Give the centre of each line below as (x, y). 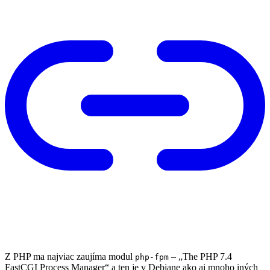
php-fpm (152, 257)
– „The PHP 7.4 (200, 256)
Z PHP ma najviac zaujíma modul (70, 256)
